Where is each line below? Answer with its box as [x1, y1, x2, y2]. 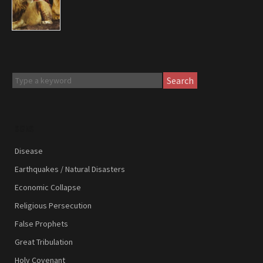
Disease [15, 146, 43, 157]
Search [167, 75, 194, 87]
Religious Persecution [15, 200, 92, 211]
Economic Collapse [15, 182, 81, 193]
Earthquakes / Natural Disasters [15, 164, 125, 175]
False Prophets [15, 218, 68, 230]
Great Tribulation [15, 237, 73, 248]
